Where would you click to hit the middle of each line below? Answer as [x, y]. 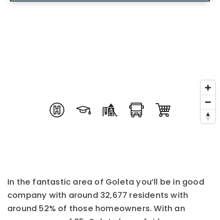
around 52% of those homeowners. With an [96, 208]
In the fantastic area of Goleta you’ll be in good [106, 182]
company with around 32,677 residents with [98, 195]
